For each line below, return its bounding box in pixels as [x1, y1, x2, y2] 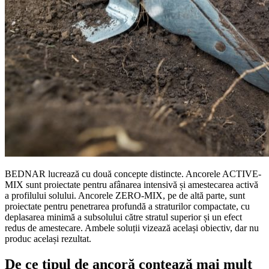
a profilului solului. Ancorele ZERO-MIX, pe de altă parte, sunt [5, 190, 245, 201]
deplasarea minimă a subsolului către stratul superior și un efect [5, 212, 242, 223]
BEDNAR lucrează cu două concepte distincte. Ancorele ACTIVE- [5, 169, 261, 180]
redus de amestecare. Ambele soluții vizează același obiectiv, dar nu [5, 223, 259, 234]
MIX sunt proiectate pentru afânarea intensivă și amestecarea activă [5, 180, 258, 190]
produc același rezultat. [5, 234, 91, 244]
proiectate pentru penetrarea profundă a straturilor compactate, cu [5, 201, 250, 212]
